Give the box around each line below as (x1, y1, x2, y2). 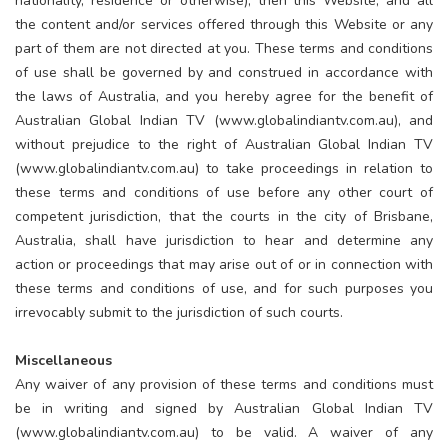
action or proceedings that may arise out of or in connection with (15, 254, 433, 274)
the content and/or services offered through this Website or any (15, 14, 433, 34)
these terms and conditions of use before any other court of (15, 182, 433, 202)
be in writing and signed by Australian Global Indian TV (15, 398, 433, 418)
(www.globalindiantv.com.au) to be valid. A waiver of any (15, 422, 433, 442)
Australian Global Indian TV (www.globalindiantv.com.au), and (15, 110, 433, 130)
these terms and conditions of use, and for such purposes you (15, 278, 433, 298)
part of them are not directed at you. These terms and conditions (15, 38, 433, 58)
